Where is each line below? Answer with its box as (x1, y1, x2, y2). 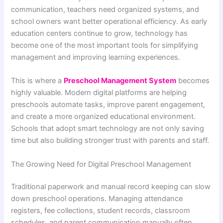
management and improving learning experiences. (11, 52, 181, 62)
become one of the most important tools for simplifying (11, 40, 199, 50)
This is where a (11, 76, 64, 86)
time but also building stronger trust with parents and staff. (11, 136, 210, 145)
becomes (176, 76, 210, 86)
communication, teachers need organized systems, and (11, 4, 200, 14)
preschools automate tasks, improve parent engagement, (11, 100, 206, 110)
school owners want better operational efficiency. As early (11, 16, 208, 26)
